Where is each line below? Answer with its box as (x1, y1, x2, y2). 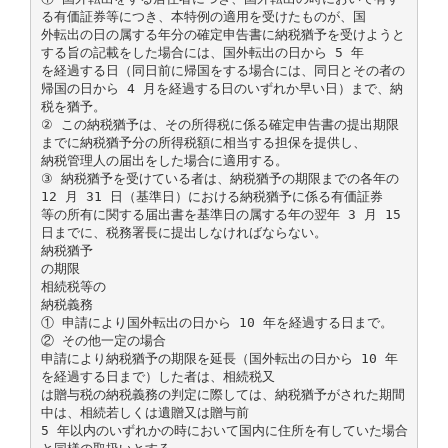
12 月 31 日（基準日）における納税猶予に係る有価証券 (40, 188, 383, 204)
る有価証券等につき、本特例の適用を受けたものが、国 (40, 8, 366, 24)
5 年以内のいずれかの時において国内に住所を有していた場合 (40, 422, 408, 438)
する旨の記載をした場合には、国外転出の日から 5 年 (40, 44, 364, 60)
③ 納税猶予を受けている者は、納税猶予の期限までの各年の (40, 170, 399, 186)
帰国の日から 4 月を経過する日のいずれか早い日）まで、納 (40, 80, 403, 96)
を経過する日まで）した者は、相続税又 (40, 368, 275, 384)
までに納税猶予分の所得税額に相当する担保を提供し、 (40, 134, 366, 150)
